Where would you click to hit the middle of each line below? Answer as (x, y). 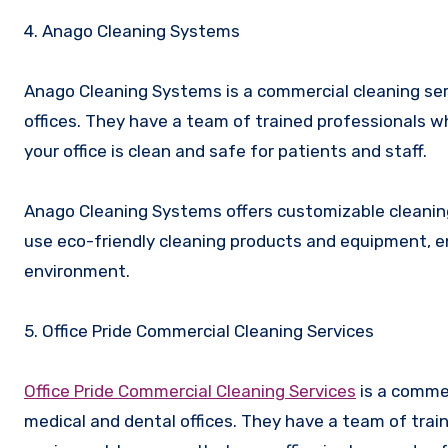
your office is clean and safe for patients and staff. (225, 151)
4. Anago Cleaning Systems (132, 31)
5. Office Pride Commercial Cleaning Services (199, 331)
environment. (77, 271)
